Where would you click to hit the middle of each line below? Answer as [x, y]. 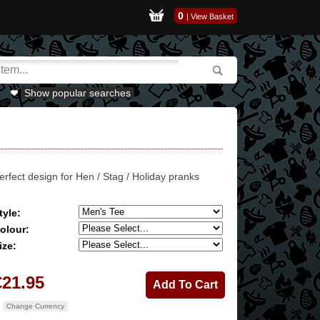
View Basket [212, 16]
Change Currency [35, 306]
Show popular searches [77, 93]
